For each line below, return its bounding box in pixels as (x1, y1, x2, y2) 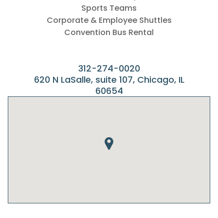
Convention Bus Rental (64, 27, 154, 38)
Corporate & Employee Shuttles (46, 15, 172, 26)
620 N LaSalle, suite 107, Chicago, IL (34, 73, 184, 86)
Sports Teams (81, 2, 137, 14)
